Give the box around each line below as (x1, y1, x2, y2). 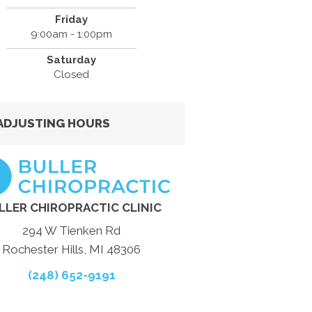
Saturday (47, 54, 97, 66)
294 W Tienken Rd (22, 223, 121, 237)
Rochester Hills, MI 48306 (2, 242, 141, 256)
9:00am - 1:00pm (31, 28, 113, 40)
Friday (55, 13, 88, 26)
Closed (54, 68, 90, 81)
